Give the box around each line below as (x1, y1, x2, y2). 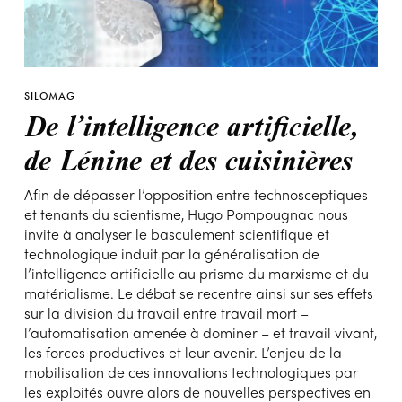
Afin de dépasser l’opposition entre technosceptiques (23, 183, 368, 205)
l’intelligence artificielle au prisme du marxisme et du (23, 262, 369, 284)
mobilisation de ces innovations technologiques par (23, 361, 358, 382)
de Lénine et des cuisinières (23, 138, 353, 179)
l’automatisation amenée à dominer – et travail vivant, (23, 321, 377, 343)
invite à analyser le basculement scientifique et (23, 223, 329, 244)
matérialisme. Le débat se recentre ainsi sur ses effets (23, 282, 373, 303)
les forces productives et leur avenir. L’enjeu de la (23, 341, 342, 363)
